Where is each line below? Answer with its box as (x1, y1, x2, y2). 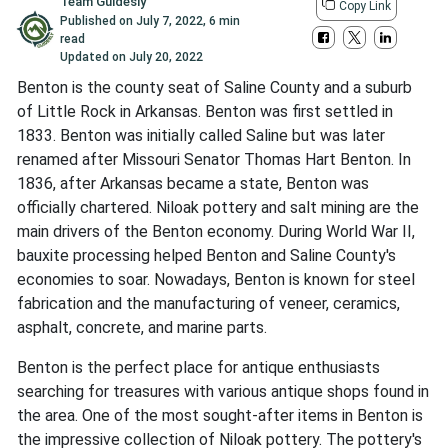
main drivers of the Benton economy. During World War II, (17, 222, 415, 242)
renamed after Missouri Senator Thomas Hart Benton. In (17, 150, 411, 170)
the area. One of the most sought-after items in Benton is (17, 406, 423, 426)
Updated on (60, 50, 130, 65)
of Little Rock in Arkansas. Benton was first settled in (17, 102, 393, 122)
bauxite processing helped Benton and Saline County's (17, 246, 396, 266)
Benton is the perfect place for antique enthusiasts (17, 358, 380, 378)
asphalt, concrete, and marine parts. (17, 318, 267, 338)
